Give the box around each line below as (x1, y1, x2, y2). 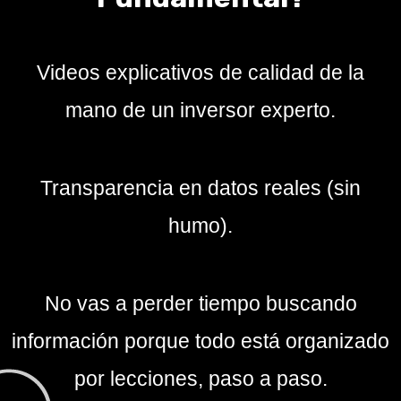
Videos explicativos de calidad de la (37, 60, 364, 84)
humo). (168, 213, 233, 237)
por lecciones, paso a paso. (73, 366, 328, 390)
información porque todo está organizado (12, 328, 389, 353)
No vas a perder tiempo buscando (44, 291, 357, 315)
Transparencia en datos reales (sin (40, 175, 361, 200)
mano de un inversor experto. (65, 98, 336, 122)
